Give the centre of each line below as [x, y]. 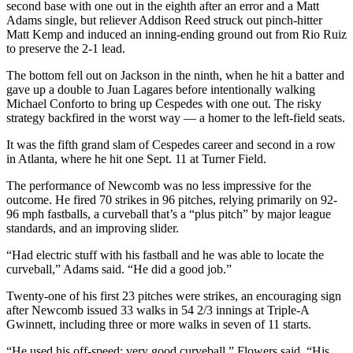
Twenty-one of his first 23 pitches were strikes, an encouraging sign [174, 296]
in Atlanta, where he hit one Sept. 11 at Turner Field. [136, 159]
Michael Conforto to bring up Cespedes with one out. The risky [164, 104]
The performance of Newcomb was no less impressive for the [159, 186]
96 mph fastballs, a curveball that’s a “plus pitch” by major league [169, 214]
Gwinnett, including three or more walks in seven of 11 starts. [159, 325]
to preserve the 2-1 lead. [66, 49]
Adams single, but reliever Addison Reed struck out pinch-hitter [164, 20]
